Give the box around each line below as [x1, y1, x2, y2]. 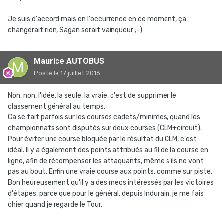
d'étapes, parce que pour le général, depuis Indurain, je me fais [8, 189, 204, 198]
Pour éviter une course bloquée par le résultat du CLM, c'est [8, 135, 197, 144]
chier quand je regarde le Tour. [8, 200, 102, 209]
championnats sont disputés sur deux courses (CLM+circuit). [8, 124, 202, 133]
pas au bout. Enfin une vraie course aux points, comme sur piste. [8, 167, 212, 176]
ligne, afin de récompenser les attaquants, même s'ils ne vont [8, 157, 204, 166]
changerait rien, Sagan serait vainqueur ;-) [8, 26, 142, 35]
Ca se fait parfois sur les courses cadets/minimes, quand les [8, 113, 200, 122]
